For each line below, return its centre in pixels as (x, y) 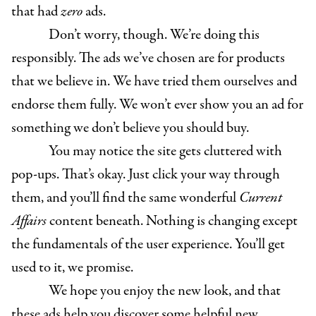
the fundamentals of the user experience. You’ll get (148, 245)
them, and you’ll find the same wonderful (125, 198)
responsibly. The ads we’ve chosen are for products (148, 59)
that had (36, 12)
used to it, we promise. (72, 268)
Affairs (30, 221)
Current (261, 198)
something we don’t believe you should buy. (130, 128)
